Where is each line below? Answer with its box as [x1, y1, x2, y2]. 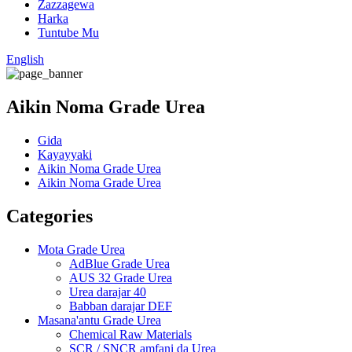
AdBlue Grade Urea [69, 256, 170, 270]
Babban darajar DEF [69, 299, 172, 313]
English [6, 53, 44, 66]
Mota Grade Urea [38, 242, 125, 256]
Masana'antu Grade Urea [38, 313, 161, 327]
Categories [6, 205, 93, 226]
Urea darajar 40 [69, 284, 146, 299]
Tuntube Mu [38, 26, 99, 39]
